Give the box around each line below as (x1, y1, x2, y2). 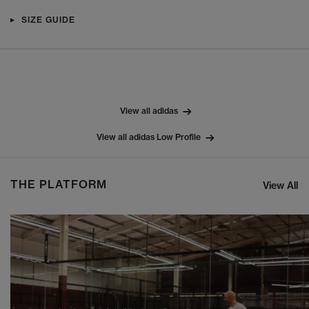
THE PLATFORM (10, 177, 107, 192)
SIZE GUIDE (21, 14, 75, 26)
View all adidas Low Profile (97, 132, 201, 143)
